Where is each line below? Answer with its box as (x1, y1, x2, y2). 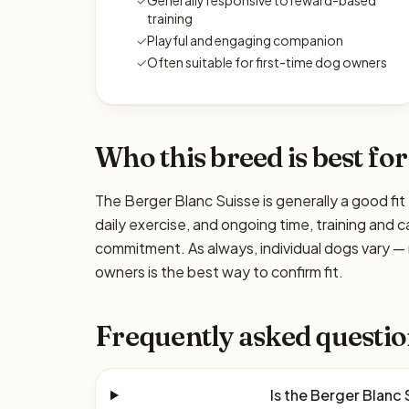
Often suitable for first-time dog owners (147, 54, 387, 70)
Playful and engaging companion (147, 32, 343, 48)
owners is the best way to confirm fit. (95, 262, 343, 281)
